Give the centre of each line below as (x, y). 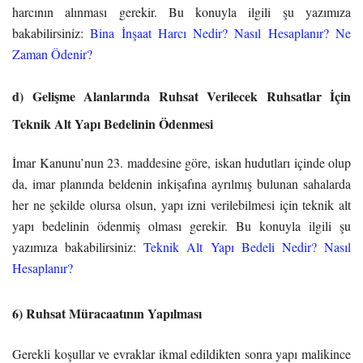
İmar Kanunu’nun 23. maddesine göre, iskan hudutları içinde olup (181, 162)
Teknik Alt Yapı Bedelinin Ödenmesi (113, 123)
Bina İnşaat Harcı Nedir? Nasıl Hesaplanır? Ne (221, 32)
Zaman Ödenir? (52, 53)
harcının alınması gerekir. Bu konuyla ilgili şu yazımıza (181, 11)
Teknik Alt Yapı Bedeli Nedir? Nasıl (248, 246)
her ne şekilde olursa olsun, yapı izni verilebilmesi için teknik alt (181, 204)
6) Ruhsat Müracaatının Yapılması (107, 313)
